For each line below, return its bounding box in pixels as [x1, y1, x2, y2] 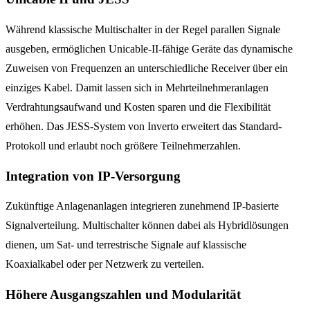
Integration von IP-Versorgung [6, 168, 181, 183]
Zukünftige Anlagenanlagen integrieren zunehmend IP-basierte [6, 200, 279, 212]
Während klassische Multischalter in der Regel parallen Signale [6, 23, 280, 35]
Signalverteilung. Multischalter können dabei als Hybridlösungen [6, 219, 289, 232]
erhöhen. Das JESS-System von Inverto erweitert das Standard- [6, 120, 282, 132]
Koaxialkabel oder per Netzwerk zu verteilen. [6, 258, 204, 271]
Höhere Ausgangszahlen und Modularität [6, 287, 241, 302]
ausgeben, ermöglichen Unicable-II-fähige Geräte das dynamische [6, 42, 293, 55]
